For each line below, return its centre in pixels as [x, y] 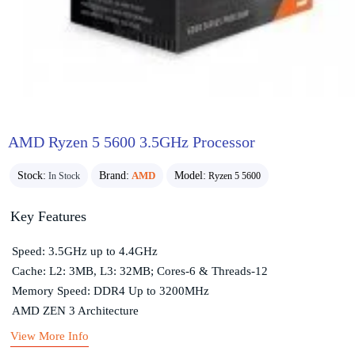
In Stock [64, 176]
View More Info [49, 336]
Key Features [48, 216]
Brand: [114, 176]
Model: [190, 176]
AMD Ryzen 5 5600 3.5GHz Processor [132, 142]
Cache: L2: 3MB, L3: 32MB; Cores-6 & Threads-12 [139, 271]
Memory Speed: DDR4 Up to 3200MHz [110, 290]
